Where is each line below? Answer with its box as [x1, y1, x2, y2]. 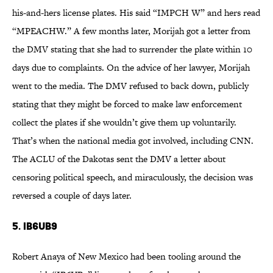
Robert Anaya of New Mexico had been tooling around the [12, 250, 241, 263]
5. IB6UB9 [12, 219, 57, 233]
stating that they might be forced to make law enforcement [12, 97, 242, 111]
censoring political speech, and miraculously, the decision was [12, 171, 253, 184]
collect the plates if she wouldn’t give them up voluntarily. [12, 116, 236, 129]
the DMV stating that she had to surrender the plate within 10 [12, 43, 252, 56]
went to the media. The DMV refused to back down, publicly [12, 79, 249, 93]
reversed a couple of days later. [12, 189, 132, 202]
